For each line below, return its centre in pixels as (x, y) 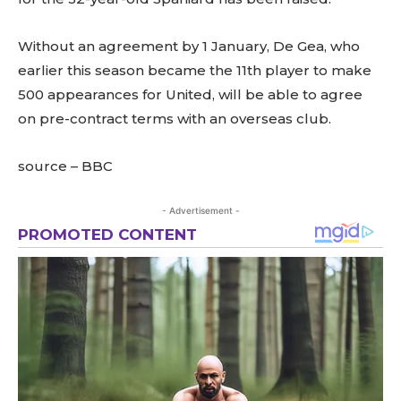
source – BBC (65, 166)
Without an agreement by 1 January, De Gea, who (189, 46)
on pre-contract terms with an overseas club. (175, 119)
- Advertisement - (200, 210)
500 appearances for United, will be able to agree (190, 94)
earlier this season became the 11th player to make (195, 70)
